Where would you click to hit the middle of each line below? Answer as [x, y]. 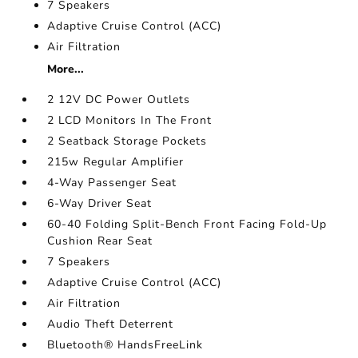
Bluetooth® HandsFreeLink [125, 345]
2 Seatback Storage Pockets [127, 141]
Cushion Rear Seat [100, 241]
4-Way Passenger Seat [112, 183]
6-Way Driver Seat [100, 203]
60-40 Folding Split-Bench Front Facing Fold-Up [187, 224]
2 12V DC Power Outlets [119, 99]
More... [66, 69]
